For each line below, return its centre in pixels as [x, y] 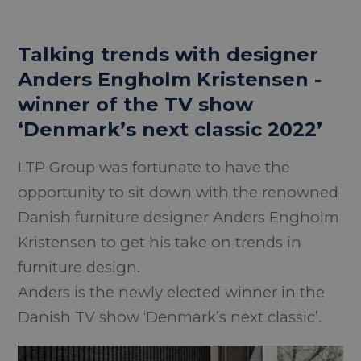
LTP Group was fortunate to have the [154, 167]
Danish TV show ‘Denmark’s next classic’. [170, 317]
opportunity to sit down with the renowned [178, 192]
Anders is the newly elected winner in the [172, 292]
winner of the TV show [136, 104]
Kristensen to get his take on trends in [160, 242]
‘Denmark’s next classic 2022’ [170, 129]
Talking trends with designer [168, 54]
